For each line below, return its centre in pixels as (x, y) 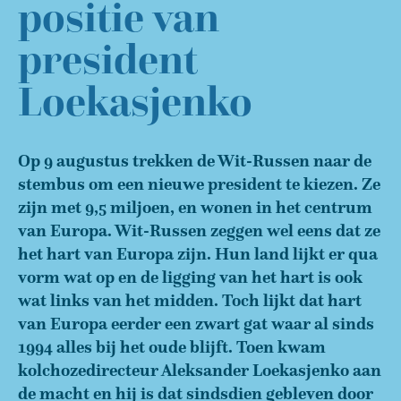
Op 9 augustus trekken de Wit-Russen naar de (195, 161)
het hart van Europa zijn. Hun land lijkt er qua (198, 254)
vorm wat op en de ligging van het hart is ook (190, 277)
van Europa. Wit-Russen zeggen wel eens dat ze (199, 230)
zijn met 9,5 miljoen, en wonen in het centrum (195, 207)
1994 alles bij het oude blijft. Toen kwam (172, 347)
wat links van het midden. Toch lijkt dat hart (190, 300)
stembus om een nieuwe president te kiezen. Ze (199, 184)
